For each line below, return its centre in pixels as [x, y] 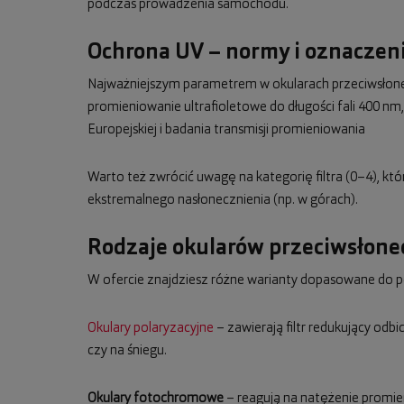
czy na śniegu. [127, 351]
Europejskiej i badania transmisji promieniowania [226, 130]
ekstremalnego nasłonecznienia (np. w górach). [223, 200]
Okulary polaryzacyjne [151, 328]
